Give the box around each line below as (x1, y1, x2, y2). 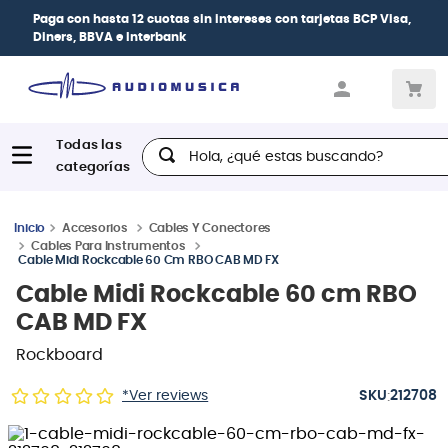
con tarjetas (272, 13, 353, 25)
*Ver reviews (122, 388, 209, 403)
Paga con (33, 13, 93, 25)
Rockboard (15, 346, 103, 363)
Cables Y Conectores (148, 221, 272, 234)
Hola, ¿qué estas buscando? (141, 137, 363, 154)
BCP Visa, (353, 13, 411, 25)
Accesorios (62, 221, 128, 234)
